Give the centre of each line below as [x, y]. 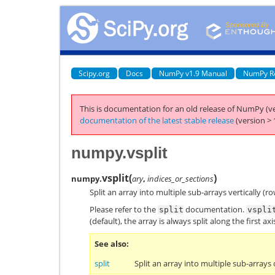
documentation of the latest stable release [157, 120]
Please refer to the [124, 209]
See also [110, 244]
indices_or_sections [180, 178]
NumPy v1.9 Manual [193, 73]
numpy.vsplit [119, 153]
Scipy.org [94, 73]
